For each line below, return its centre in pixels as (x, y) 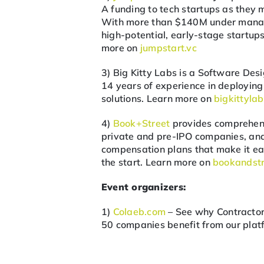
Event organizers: (144, 187)
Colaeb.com (139, 212)
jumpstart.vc (168, 48)
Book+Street (143, 123)
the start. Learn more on (157, 162)
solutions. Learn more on (158, 98)
